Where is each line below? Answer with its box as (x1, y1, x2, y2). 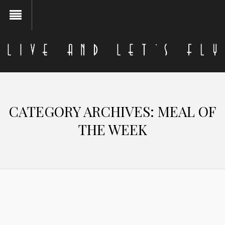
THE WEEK (78, 120, 147, 139)
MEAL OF (158, 101, 216, 121)
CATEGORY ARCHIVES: (9, 101, 158, 121)
